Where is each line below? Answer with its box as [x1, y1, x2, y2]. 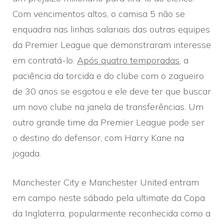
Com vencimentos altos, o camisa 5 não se [12, 7, 185, 19]
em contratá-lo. [12, 54, 77, 66]
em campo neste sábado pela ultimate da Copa [12, 191, 205, 203]
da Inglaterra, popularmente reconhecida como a [12, 207, 210, 219]
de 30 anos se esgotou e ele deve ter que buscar [12, 85, 211, 97]
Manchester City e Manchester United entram [12, 176, 199, 188]
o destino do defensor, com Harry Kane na [12, 131, 184, 143]
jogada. [12, 147, 41, 159]
